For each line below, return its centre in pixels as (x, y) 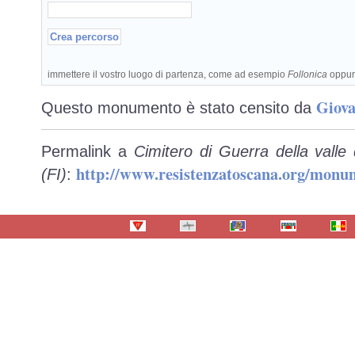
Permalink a (88, 152)
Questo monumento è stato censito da (179, 108)
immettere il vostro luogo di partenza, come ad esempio (167, 74)
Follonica (307, 74)
